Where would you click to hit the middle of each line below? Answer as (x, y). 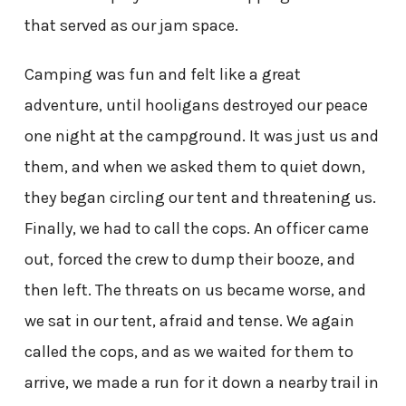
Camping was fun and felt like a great (162, 74)
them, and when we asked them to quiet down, (194, 166)
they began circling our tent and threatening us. (200, 197)
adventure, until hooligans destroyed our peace (196, 105)
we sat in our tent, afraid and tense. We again (189, 320)
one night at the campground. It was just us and (201, 135)
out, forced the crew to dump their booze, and (189, 259)
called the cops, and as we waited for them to (188, 351)
